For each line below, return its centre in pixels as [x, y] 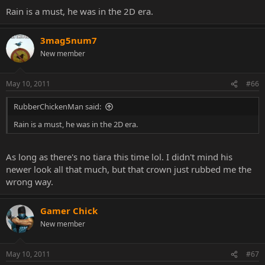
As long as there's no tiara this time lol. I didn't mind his [119, 156]
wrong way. [30, 181]
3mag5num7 [69, 40]
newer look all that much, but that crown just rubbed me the [129, 169]
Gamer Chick [69, 210]
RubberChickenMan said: [57, 106]
